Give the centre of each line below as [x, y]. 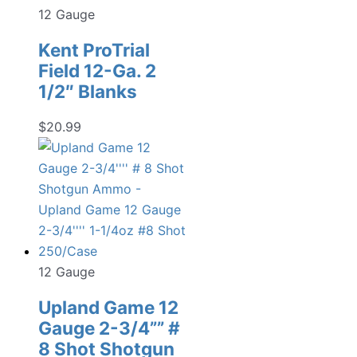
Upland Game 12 [108, 307]
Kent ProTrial [94, 49]
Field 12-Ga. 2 [97, 70]
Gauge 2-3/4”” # [109, 328]
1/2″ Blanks [88, 91]
